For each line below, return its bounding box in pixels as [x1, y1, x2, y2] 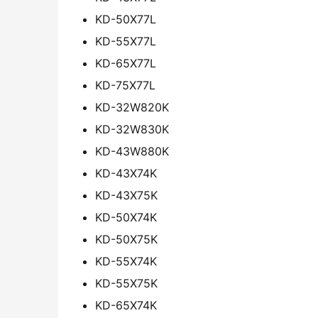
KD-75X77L [95, 78, 155, 93]
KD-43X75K [95, 188, 158, 203]
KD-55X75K [95, 276, 158, 291]
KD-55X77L [95, 34, 156, 49]
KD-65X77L [95, 56, 156, 71]
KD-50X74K [95, 210, 157, 225]
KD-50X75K [95, 232, 158, 247]
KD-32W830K [95, 122, 169, 137]
